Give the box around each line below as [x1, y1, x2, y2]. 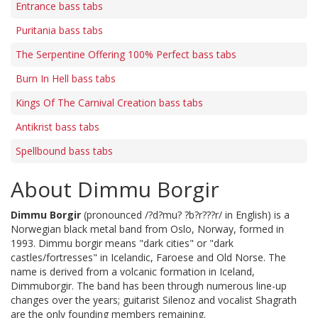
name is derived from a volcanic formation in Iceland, [11, 265, 255, 279]
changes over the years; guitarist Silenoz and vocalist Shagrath [11, 293, 297, 307]
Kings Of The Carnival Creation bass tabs [16, 96, 203, 110]
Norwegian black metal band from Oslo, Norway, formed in [11, 222, 284, 236]
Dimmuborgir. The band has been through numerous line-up [11, 279, 287, 293]
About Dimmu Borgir [11, 175, 219, 204]
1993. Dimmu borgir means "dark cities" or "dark [11, 236, 234, 251]
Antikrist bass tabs [16, 120, 99, 134]
